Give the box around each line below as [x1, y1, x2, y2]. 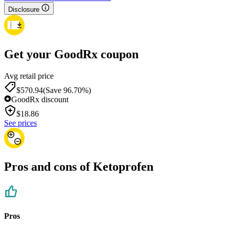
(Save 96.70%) [43, 85, 91, 95]
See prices [4, 118, 37, 127]
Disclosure [8, 5, 39, 13]
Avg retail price [4, 71, 54, 80]
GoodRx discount [11, 95, 68, 104]
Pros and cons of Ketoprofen [4, 160, 153, 174]
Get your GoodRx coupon [4, 47, 139, 61]
